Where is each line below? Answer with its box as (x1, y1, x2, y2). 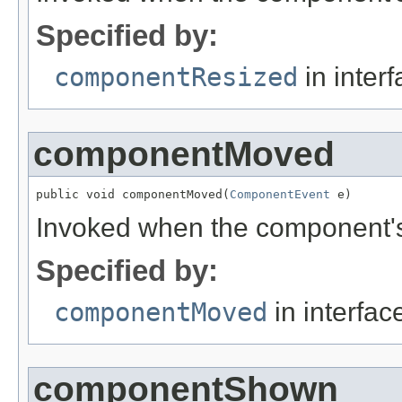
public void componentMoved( (36, 188, 230, 202)
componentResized (54, 62, 298, 93)
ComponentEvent (230, 188, 330, 202)
